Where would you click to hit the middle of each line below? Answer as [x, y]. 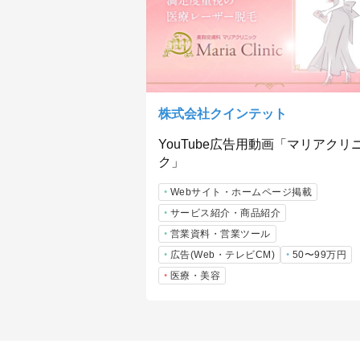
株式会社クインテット [223, 113]
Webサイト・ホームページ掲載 [241, 192]
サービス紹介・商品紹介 [225, 213]
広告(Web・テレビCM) [222, 254]
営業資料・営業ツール [220, 233]
